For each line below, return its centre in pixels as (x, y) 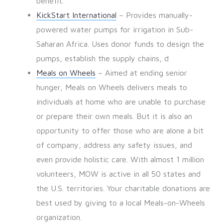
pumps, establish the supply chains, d (102, 58)
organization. (59, 217)
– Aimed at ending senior (141, 73)
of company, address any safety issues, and (114, 145)
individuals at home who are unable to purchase (121, 102)
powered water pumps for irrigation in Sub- (114, 30)
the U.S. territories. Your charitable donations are (123, 188)
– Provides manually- (154, 15)
